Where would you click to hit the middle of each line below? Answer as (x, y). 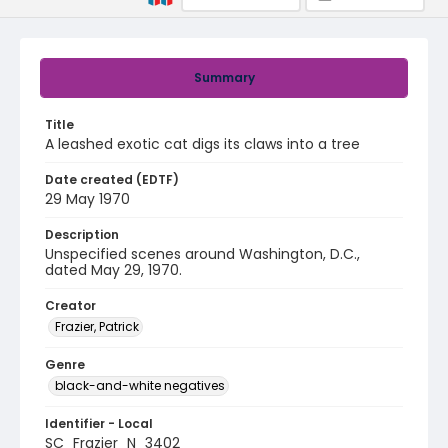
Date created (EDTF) (112, 179)
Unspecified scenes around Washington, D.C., (202, 254)
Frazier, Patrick (97, 326)
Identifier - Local (99, 423)
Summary (224, 77)
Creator (70, 305)
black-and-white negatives (140, 385)
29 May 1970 (87, 199)
